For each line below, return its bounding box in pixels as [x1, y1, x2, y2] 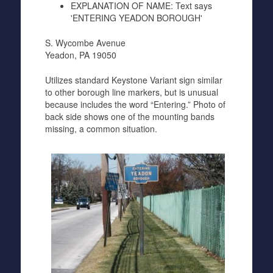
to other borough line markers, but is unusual [44, 86, 218, 98]
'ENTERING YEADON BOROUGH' [70, 12, 202, 24]
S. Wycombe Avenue [44, 37, 126, 49]
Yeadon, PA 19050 [44, 49, 116, 61]
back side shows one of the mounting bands [44, 110, 214, 122]
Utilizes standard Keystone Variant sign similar [44, 74, 222, 86]
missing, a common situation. [44, 122, 157, 135]
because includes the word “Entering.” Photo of [44, 98, 225, 110]
